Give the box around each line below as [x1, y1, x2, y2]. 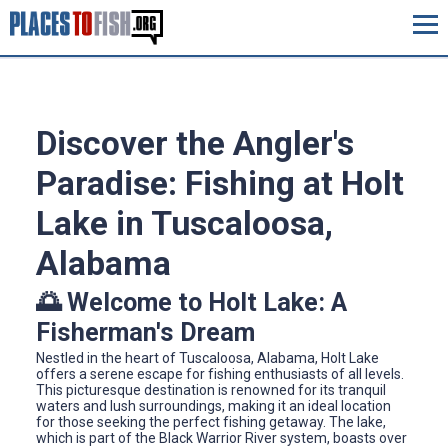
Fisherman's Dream [36, 317, 255, 347]
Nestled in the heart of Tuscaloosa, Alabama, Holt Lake [36, 350, 379, 367]
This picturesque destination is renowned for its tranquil [36, 382, 386, 399]
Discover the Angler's [36, 124, 354, 164]
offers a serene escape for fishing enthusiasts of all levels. [36, 366, 404, 383]
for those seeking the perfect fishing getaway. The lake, [36, 414, 386, 431]
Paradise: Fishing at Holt [36, 164, 404, 204]
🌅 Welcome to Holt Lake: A [36, 287, 347, 317]
